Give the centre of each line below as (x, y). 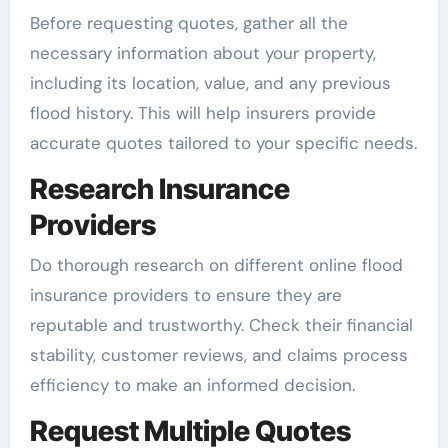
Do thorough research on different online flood (216, 264)
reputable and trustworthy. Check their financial (221, 324)
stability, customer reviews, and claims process (218, 354)
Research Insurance (159, 189)
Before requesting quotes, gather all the (188, 23)
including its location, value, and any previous (210, 83)
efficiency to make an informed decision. (192, 384)
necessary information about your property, (202, 53)
